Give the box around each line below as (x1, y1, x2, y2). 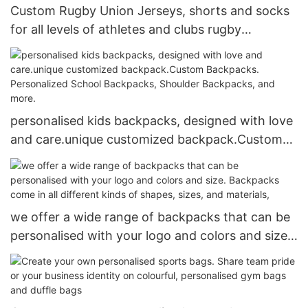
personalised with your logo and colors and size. (10, 228, 291, 243)
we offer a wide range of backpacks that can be (10, 209, 290, 224)
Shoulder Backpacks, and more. (10, 169, 195, 184)
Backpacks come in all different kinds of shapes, (10, 246, 291, 261)
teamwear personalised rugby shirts (72, 41, 219, 56)
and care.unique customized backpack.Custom (10, 132, 283, 147)
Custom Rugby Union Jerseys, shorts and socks (10, 3, 289, 19)
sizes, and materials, (10, 265, 128, 280)
